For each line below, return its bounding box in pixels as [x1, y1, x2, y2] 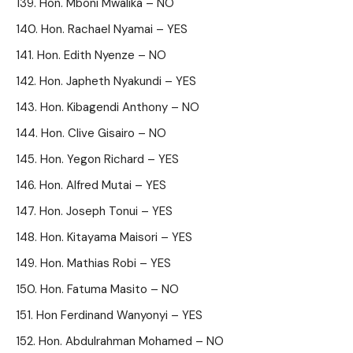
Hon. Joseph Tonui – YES [39, 203, 173, 219]
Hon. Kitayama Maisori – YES [40, 229, 192, 245]
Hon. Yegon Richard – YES [40, 151, 179, 167]
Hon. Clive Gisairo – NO [41, 125, 166, 141]
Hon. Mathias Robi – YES [40, 255, 171, 271]
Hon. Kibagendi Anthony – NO [40, 99, 199, 115]
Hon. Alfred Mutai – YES [39, 177, 166, 193]
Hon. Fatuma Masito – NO [40, 281, 179, 297]
